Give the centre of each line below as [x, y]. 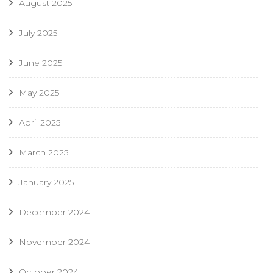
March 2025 [44, 152]
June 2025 [41, 62]
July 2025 [38, 33]
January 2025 [46, 182]
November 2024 [54, 242]
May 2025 [39, 92]
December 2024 [54, 212]
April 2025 [40, 122]
